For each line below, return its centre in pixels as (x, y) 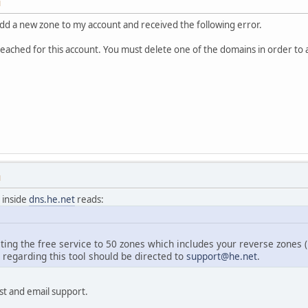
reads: (89, 199)
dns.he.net (52, 199)
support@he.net (222, 256)
